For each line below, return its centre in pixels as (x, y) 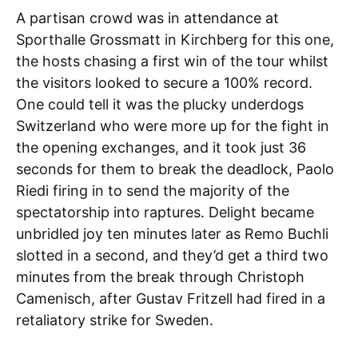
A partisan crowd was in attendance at (147, 18)
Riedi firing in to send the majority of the (153, 191)
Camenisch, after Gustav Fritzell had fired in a (171, 298)
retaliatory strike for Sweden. (115, 320)
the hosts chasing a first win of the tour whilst (172, 61)
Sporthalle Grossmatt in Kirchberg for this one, (175, 40)
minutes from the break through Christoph (160, 277)
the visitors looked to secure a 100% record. (164, 83)
